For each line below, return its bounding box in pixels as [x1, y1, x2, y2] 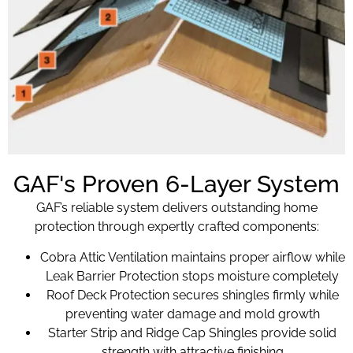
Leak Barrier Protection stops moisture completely [46, 268, 339, 284]
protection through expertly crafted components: [34, 219, 319, 235]
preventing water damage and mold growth [65, 306, 320, 321]
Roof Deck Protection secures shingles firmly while [46, 287, 339, 303]
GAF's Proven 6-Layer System [13, 170, 340, 199]
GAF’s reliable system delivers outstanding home [35, 200, 318, 216]
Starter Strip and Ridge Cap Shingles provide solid [48, 325, 336, 340]
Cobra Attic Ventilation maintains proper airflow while [39, 249, 345, 265]
